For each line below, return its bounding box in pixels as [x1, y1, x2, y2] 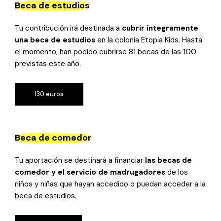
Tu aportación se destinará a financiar [15, 155, 145, 166]
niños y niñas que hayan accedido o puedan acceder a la [15, 179, 206, 189]
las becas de [145, 155, 192, 166]
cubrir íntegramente [122, 23, 198, 33]
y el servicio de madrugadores [51, 167, 167, 178]
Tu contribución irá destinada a [15, 23, 122, 33]
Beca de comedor [15, 132, 92, 144]
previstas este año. [15, 58, 81, 69]
